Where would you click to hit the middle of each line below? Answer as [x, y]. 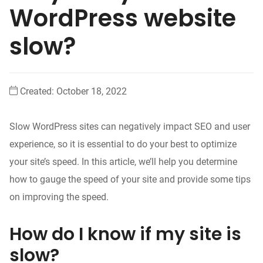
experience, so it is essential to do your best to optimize [123, 144]
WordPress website [123, 18]
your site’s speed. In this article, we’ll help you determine [123, 161]
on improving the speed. [59, 197]
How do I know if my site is [125, 234]
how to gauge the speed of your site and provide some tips [130, 179]
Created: [38, 91]
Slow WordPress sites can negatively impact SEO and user [130, 126]
